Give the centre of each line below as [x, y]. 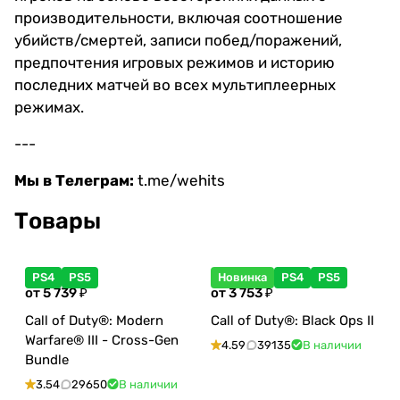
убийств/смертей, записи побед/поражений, [178, 41]
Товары [58, 221]
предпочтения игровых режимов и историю [175, 63]
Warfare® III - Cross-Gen [102, 341]
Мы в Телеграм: [74, 181]
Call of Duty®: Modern [94, 321]
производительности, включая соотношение [179, 18]
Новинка [242, 278]
